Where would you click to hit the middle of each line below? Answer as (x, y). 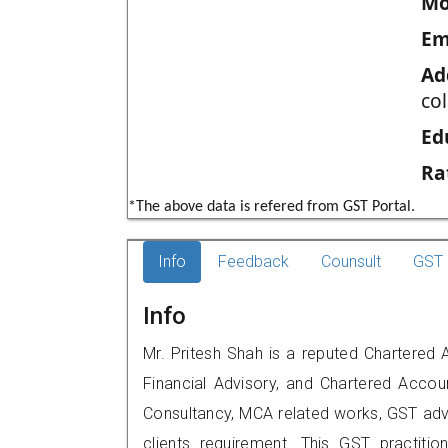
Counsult (351, 261)
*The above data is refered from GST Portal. (271, 207)
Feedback (253, 261)
